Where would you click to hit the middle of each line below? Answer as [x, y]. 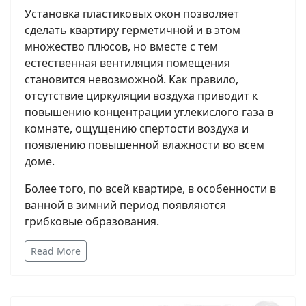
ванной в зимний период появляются [125, 205]
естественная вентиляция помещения [127, 63]
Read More [56, 251]
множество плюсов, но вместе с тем [121, 47]
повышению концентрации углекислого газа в [149, 112]
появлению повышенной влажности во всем [144, 145]
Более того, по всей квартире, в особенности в [150, 189]
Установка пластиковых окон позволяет [132, 14]
